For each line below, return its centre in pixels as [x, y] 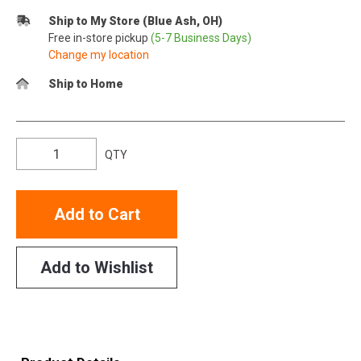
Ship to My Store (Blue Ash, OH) [135, 21]
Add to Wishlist [97, 268]
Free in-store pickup [100, 38]
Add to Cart [97, 215]
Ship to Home [86, 84]
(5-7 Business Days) [201, 38]
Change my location [99, 55]
